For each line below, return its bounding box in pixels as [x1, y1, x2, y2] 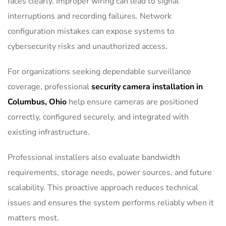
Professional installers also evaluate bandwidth [8, 151, 180, 163]
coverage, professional [8, 81, 91, 92]
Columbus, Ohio [8, 96, 67, 107]
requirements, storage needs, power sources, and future [8, 166, 212, 178]
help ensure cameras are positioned [67, 96, 198, 107]
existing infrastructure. [8, 126, 90, 138]
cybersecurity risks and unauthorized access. [8, 40, 167, 52]
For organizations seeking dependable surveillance [8, 66, 191, 77]
